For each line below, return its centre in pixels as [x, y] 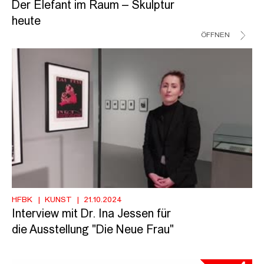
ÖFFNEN [215, 35]
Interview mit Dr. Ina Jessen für [91, 214]
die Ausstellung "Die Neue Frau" [93, 230]
